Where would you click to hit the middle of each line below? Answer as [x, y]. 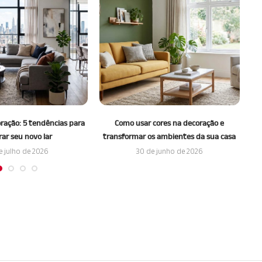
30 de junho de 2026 [170, 151]
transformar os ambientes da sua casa [170, 136]
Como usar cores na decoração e [170, 123]
